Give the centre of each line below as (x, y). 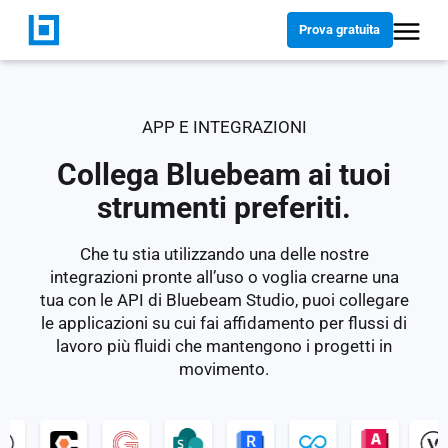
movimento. (224, 368)
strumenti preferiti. (224, 208)
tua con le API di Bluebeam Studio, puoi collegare (224, 299)
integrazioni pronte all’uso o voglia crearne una (224, 276)
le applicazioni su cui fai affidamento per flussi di (224, 322)
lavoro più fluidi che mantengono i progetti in (224, 345)
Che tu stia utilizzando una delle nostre (224, 253)
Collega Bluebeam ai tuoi (224, 175)
